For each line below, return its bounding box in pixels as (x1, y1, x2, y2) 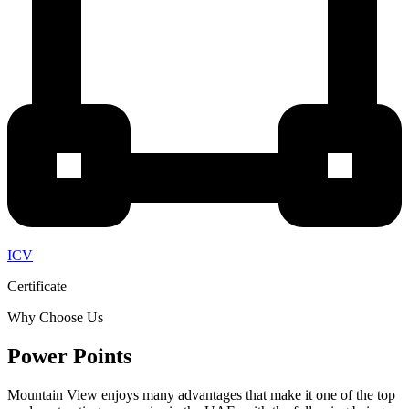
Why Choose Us (7, 309, 103, 326)
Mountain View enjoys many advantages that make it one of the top (7, 386, 395, 403)
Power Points (7, 344, 131, 369)
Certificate (7, 278, 67, 295)
